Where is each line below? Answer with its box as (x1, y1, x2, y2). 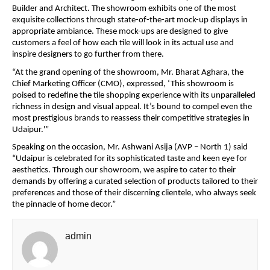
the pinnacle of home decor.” (12, 200, 116, 210)
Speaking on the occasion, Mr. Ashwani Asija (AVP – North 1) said (12, 143, 248, 152)
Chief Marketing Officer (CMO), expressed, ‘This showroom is (12, 79, 234, 89)
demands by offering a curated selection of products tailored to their (12, 177, 258, 187)
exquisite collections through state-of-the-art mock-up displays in (12, 15, 248, 25)
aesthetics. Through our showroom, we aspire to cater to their (12, 166, 236, 175)
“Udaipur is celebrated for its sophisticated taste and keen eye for (12, 154, 247, 164)
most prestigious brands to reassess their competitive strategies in (12, 113, 250, 123)
